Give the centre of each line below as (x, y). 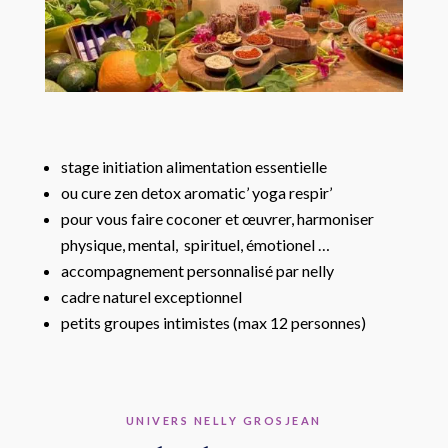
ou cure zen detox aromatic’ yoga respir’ (197, 192)
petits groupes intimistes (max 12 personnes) (213, 322)
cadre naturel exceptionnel (152, 296)
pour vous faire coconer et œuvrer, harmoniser (217, 218)
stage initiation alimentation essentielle (195, 166)
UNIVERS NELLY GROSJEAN (223, 420)
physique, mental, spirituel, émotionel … (195, 244)
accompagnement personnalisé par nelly (197, 270)
